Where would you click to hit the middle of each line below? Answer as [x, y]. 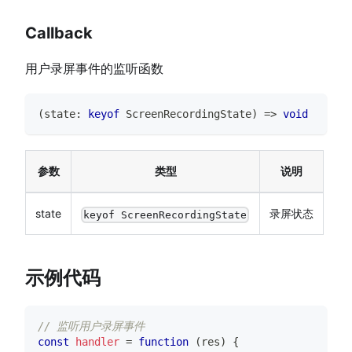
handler [97, 342]
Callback [59, 33]
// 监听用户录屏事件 [91, 326]
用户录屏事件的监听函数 [94, 69]
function [163, 342]
